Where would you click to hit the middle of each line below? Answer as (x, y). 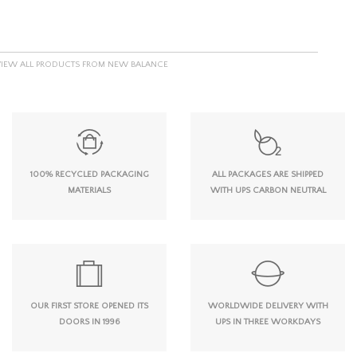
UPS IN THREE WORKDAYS (268, 322)
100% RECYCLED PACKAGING (89, 174)
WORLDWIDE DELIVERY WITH (268, 306)
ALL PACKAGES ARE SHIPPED (268, 174)
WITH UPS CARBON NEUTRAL (268, 190)
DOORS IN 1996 (89, 322)
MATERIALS (89, 190)
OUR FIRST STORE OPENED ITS (89, 306)
